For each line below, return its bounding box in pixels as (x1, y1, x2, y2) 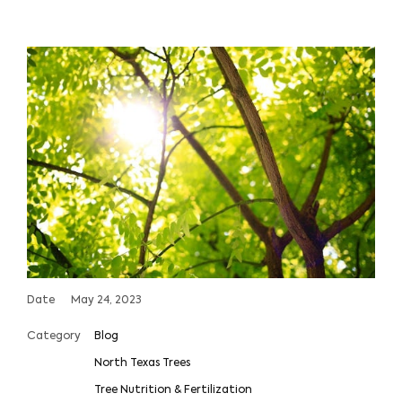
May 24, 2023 (71, 295, 142, 307)
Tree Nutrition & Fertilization (94, 385, 252, 397)
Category (27, 331, 81, 343)
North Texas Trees (94, 358, 190, 370)
